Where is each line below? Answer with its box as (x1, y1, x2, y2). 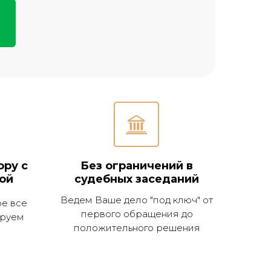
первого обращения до (80, 208, 193, 220)
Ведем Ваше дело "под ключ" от (60, 194, 213, 206)
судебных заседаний (74, 172, 199, 186)
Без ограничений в (80, 159, 193, 172)
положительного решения (73, 222, 200, 233)
